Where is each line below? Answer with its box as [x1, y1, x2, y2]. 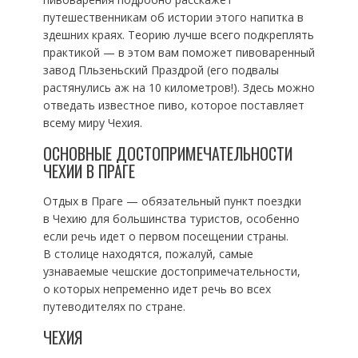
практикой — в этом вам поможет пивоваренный [42, 45, 315, 60]
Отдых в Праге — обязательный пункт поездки [42, 193, 301, 209]
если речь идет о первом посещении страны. [42, 229, 288, 244]
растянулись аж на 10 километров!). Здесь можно [42, 80, 315, 95]
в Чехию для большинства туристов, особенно [42, 211, 300, 226]
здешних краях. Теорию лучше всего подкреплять [42, 27, 314, 42]
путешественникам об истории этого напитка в [42, 10, 304, 25]
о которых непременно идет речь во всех [42, 281, 271, 296]
